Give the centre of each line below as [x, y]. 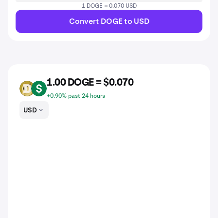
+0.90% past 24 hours [76, 96]
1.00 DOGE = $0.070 [90, 83]
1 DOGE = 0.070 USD [109, 6]
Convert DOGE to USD [109, 21]
